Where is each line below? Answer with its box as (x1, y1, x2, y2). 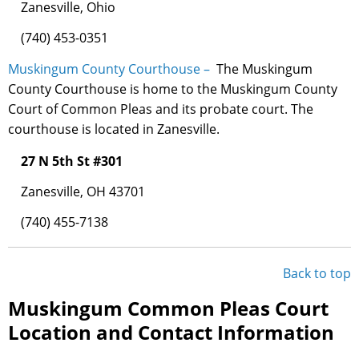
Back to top (283, 264, 351, 283)
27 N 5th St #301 (21, 152, 123, 171)
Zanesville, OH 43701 (21, 183, 145, 201)
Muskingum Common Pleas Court (8, 295, 329, 322)
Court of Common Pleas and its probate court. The (8, 100, 313, 119)
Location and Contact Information (8, 319, 334, 346)
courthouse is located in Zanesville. (8, 120, 220, 139)
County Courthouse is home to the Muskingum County (8, 80, 337, 99)
